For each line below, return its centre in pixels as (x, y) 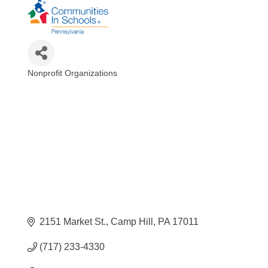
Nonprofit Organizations (73, 74)
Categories (63, 85)
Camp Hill (132, 222)
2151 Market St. (73, 222)
